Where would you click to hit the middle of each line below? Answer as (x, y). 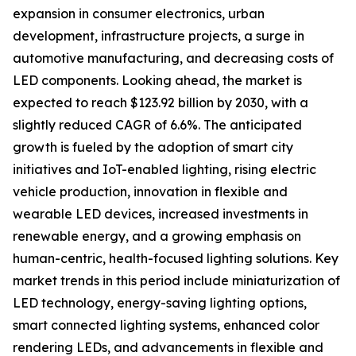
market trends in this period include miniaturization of (176, 281)
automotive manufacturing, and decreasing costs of (173, 58)
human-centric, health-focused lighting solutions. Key (176, 259)
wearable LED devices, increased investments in (161, 214)
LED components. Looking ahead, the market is (157, 81)
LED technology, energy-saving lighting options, (160, 303)
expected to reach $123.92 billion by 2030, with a (161, 103)
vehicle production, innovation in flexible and (150, 192)
